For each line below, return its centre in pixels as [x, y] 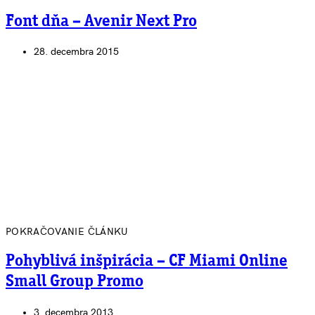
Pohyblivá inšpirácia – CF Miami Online [147, 262]
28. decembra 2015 [76, 52]
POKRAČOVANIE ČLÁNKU [67, 232]
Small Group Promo [75, 282]
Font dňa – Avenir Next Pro [101, 21]
